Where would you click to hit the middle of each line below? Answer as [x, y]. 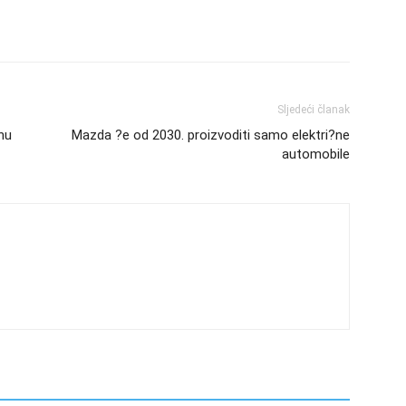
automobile [316, 154]
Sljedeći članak [314, 109]
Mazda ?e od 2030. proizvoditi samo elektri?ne [211, 135]
